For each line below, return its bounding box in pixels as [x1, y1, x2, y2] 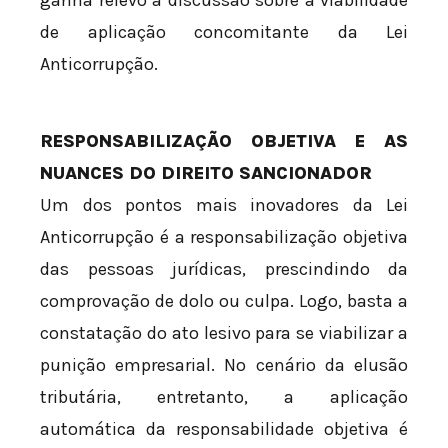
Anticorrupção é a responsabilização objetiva [40, 225, 408, 248]
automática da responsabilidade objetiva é [40, 417, 408, 440]
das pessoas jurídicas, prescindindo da [40, 257, 408, 280]
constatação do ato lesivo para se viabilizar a [40, 321, 408, 344]
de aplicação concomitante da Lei [40, 20, 408, 43]
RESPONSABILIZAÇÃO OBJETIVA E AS [40, 129, 408, 152]
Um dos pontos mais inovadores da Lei [40, 193, 408, 216]
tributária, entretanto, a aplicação [40, 385, 408, 408]
